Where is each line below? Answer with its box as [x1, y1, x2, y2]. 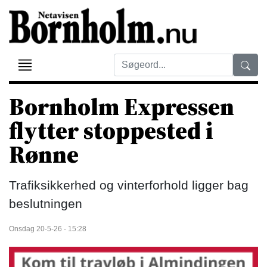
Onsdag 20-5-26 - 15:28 [9, 225, 86, 233]
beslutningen [9, 197, 82, 210]
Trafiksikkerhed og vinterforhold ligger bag [9, 178, 249, 192]
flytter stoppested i [9, 114, 213, 147]
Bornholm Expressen [9, 91, 234, 123]
